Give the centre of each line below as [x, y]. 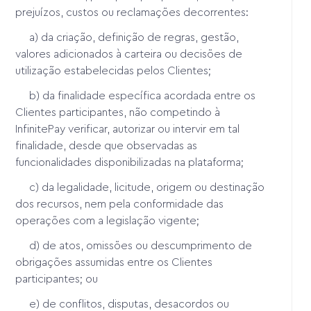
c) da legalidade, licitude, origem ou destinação [140, 187]
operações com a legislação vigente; [108, 220]
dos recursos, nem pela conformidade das [120, 204]
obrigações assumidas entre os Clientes [114, 262]
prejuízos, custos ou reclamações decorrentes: [132, 12]
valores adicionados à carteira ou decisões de [129, 54]
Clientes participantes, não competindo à [118, 112]
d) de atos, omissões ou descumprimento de [134, 245]
